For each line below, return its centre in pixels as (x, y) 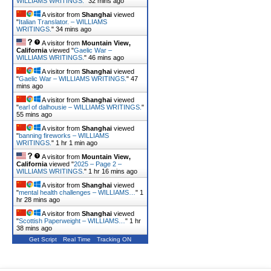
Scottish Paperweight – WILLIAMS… (72, 221)
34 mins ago (73, 29)
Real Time (77, 239)
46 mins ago (106, 57)
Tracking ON (114, 239)
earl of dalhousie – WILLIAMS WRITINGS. (80, 107)
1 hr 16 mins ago (113, 171)
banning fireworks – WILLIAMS (64, 135)
